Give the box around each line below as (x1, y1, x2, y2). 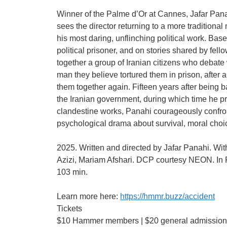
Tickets (57, 204, 82, 213)
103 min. (57, 167, 88, 176)
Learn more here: (57, 192, 120, 201)
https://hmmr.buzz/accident (120, 192, 215, 201)
